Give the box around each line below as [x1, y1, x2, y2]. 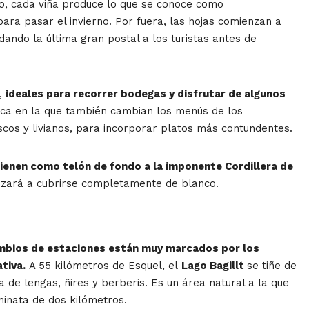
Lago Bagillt [181, 259, 247, 272]
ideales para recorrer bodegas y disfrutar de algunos [6, 88, 286, 101]
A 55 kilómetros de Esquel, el [26, 259, 181, 272]
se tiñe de [247, 259, 297, 272]
